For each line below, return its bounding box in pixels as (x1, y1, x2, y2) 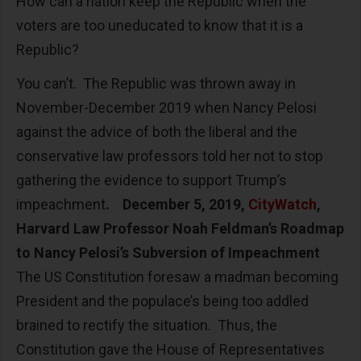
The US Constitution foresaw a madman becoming (16, 268, 338, 286)
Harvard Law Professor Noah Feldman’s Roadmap (16, 220, 344, 238)
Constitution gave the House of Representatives (16, 341, 325, 359)
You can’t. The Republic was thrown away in (16, 75, 296, 93)
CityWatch (248, 196, 317, 214)
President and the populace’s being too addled (16, 293, 309, 310)
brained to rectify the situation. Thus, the (16, 317, 277, 334)
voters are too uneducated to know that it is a (16, 17, 303, 35)
